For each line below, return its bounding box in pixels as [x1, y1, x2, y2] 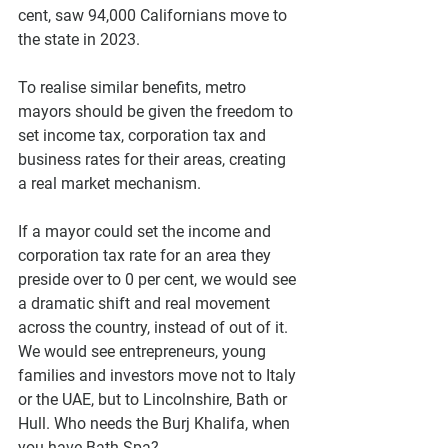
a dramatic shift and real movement [18, 293, 274, 313]
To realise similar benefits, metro [18, 77, 250, 97]
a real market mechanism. [18, 173, 201, 193]
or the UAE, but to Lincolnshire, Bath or [18, 389, 291, 409]
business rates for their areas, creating [18, 149, 290, 169]
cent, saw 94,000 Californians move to [18, 5, 291, 25]
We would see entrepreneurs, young [18, 341, 270, 361]
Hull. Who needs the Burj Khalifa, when [18, 413, 294, 433]
